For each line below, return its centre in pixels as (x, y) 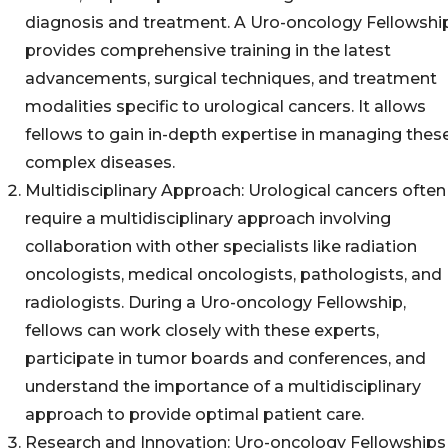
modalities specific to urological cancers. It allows (225, 106)
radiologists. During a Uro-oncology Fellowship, (215, 302)
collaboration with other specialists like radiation (221, 246)
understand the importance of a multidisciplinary (223, 386)
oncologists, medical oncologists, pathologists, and (233, 274)
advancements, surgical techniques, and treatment (231, 78)
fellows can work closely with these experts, (202, 330)
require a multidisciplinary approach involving (208, 218)
